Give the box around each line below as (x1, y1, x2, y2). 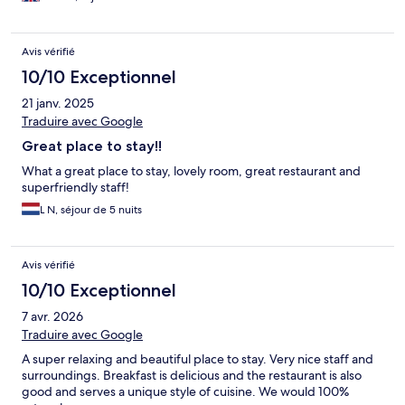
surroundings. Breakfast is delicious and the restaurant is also (22, 367, 362, 384)
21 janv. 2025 (22, 95, 94, 112)
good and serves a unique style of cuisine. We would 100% (22, 383, 349, 400)
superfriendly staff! (22, 179, 129, 196)
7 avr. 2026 (22, 308, 83, 325)
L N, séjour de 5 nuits (40, 202, 142, 218)
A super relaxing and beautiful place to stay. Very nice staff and (22, 351, 373, 368)
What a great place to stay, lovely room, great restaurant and (22, 163, 361, 180)
